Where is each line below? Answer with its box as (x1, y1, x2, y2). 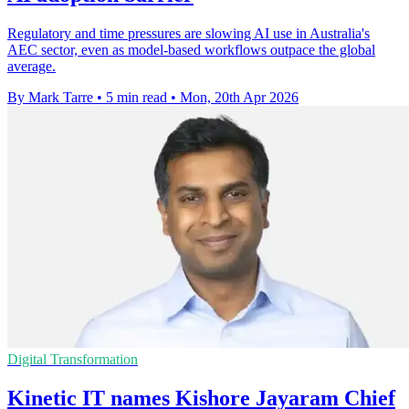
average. (7, 58, 56, 75)
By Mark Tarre (7, 89, 93, 106)
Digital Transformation (7, 351, 138, 368)
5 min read (106, 89, 167, 106)
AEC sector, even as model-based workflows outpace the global (7, 42, 375, 58)
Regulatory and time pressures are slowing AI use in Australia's (7, 26, 370, 42)
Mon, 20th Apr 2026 (180, 89, 299, 106)
